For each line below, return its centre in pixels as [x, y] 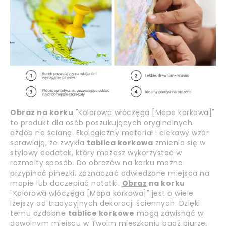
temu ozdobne [39, 213]
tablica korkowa [120, 143]
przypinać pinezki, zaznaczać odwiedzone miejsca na [110, 173]
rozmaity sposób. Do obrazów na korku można [96, 163]
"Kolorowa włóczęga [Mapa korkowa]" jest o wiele [102, 193]
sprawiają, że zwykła [48, 143]
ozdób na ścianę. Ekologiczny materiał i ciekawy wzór [109, 132]
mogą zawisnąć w [169, 213]
